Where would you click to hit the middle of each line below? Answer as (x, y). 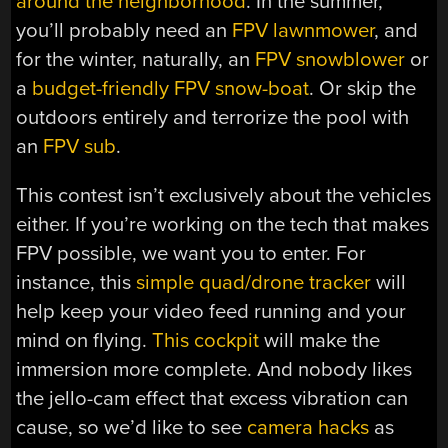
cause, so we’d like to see (132, 428)
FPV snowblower (330, 59)
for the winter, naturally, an (136, 59)
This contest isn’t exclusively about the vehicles (224, 196)
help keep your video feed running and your (211, 312)
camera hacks (308, 428)
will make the (320, 341)
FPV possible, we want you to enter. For (191, 254)
